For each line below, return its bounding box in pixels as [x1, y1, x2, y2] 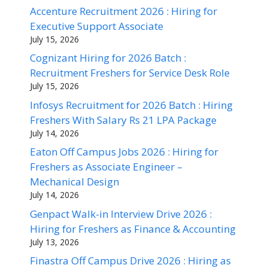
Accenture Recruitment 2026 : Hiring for [30, 4, 217, 18]
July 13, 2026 [30, 236, 79, 248]
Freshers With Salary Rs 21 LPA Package [30, 112, 217, 127]
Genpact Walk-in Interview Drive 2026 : [30, 206, 212, 221]
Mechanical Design [30, 175, 119, 188]
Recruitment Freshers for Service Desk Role [30, 66, 230, 80]
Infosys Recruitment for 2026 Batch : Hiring [30, 98, 233, 112]
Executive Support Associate [30, 19, 163, 33]
